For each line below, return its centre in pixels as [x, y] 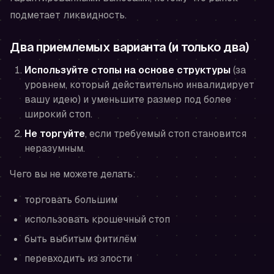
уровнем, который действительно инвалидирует [139, 85]
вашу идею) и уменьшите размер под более [128, 100]
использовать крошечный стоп [97, 220]
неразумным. [55, 149]
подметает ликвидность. [68, 15]
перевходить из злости [78, 259]
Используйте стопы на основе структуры [128, 70]
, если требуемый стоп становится [166, 134]
